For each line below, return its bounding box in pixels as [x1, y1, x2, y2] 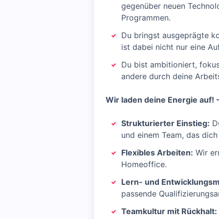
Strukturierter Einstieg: [121, 118, 210, 128]
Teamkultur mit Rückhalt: [121, 206, 217, 216]
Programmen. [121, 13, 171, 22]
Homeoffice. [121, 159, 167, 169]
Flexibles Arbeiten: [121, 148, 193, 157]
